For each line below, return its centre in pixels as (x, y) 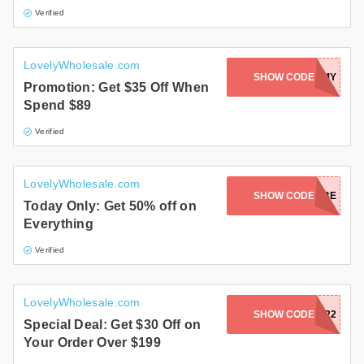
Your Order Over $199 (93, 343)
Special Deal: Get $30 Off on (113, 325)
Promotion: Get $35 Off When (117, 88)
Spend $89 (58, 106)
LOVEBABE (309, 196)
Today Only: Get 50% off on (110, 206)
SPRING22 (312, 315)
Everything (59, 224)
